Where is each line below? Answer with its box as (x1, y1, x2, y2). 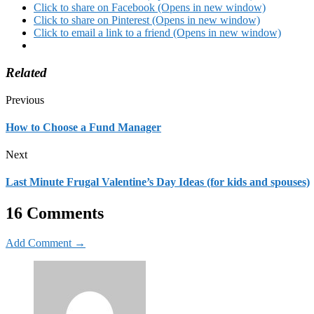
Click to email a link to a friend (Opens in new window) (34, 27, 281, 39)
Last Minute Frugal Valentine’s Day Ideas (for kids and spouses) (6, 176, 310, 189)
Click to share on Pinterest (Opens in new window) (34, 14, 260, 27)
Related (6, 64, 47, 80)
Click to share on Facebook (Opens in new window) (34, 1, 266, 14)
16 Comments (6, 203, 104, 222)
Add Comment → (6, 236, 86, 249)
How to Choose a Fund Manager (6, 121, 161, 133)
